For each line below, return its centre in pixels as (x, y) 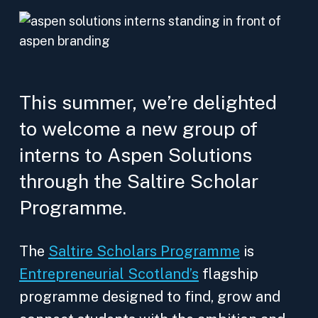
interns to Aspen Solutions (136, 155)
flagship (229, 274)
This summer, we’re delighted (148, 102)
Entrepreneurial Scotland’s (109, 274)
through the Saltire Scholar (139, 181)
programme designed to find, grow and (150, 297)
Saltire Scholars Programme (144, 251)
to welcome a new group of (138, 128)
